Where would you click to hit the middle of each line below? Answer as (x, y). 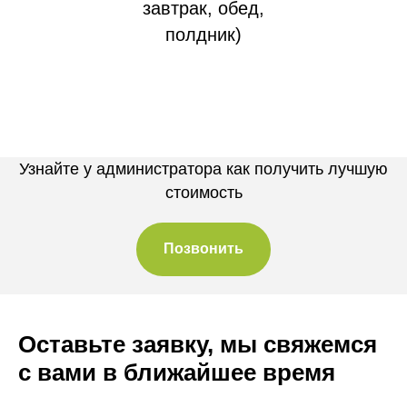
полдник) (203, 34)
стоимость (203, 192)
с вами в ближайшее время (177, 373)
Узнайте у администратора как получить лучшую (203, 169)
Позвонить (203, 249)
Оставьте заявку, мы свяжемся (198, 345)
